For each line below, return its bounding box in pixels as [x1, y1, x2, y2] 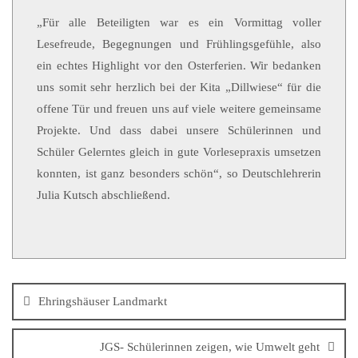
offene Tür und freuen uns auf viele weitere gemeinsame [37, 102, 321, 115]
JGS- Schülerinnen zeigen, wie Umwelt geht [100, 340, 320, 353]
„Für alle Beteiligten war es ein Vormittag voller [37, 16, 321, 29]
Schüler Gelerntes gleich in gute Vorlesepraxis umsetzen [37, 145, 321, 158]
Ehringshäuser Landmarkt [38, 295, 167, 308]
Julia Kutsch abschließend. [37, 189, 170, 201]
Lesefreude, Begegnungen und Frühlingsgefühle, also [37, 38, 321, 50]
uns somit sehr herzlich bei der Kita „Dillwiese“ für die [37, 81, 321, 93]
